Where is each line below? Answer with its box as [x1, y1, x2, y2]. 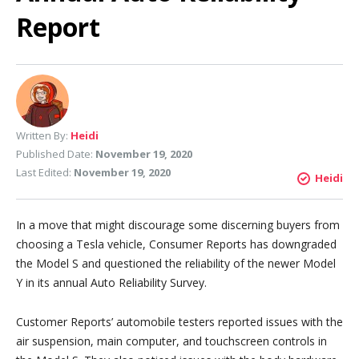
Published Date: [16, 147, 95, 161]
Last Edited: [16, 165, 74, 179]
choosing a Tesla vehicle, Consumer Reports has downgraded [16, 236, 337, 252]
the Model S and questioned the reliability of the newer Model [16, 256, 336, 271]
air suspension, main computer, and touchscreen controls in [16, 333, 327, 349]
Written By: [16, 128, 71, 143]
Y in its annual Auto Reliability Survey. [16, 275, 207, 290]
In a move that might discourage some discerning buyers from [16, 217, 340, 232]
